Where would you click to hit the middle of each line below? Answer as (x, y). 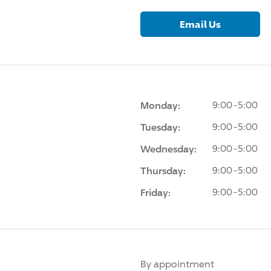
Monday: (160, 105)
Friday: (155, 192)
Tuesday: (160, 127)
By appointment (177, 264)
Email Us (200, 24)
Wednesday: (168, 149)
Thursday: (163, 170)
